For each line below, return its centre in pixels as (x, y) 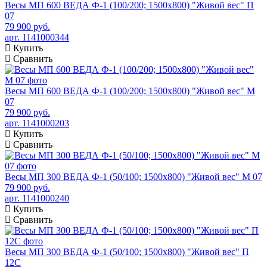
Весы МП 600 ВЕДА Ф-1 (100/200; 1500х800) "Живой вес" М (130, 91)
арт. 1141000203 (37, 123)
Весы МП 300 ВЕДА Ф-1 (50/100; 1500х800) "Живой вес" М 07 (133, 176)
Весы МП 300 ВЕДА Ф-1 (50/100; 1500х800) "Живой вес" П (127, 252)
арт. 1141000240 (37, 198)
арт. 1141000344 (37, 37)
